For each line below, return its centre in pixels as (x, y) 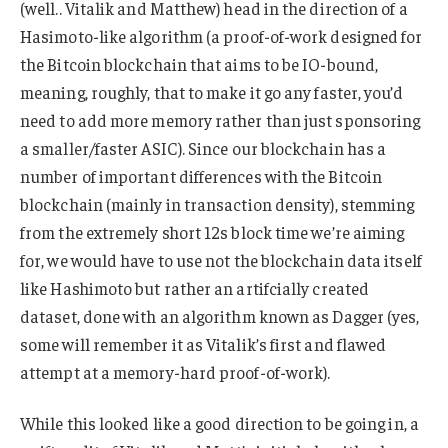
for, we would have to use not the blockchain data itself (221, 259)
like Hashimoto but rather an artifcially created (195, 287)
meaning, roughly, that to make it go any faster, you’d (211, 91)
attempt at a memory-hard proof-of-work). (175, 371)
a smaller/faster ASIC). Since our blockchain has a (203, 147)
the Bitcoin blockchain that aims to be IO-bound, (199, 63)
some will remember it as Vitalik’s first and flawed (203, 343)
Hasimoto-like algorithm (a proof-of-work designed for (221, 35)
